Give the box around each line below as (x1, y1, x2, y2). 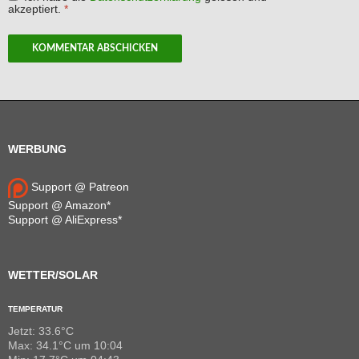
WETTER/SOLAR (8, 268, 98, 281)
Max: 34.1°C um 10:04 (8, 338, 123, 352)
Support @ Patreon (28, 180, 129, 194)
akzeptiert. (8, 2, 61, 15)
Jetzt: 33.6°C (8, 324, 74, 337)
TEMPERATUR (8, 304, 63, 313)
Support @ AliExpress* (8, 212, 122, 226)
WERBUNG (8, 142, 67, 155)
